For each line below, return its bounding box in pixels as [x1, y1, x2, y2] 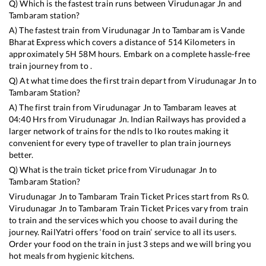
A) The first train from [9, 102, 94, 113]
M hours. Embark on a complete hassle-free [88, 49, 250, 59]
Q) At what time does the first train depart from [9, 75, 189, 86]
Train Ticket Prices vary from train [118, 203, 249, 214]
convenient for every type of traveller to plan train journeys [9, 138, 232, 148]
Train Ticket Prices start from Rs [118, 191, 243, 202]
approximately [9, 49, 65, 59]
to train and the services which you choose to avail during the [9, 215, 238, 226]
